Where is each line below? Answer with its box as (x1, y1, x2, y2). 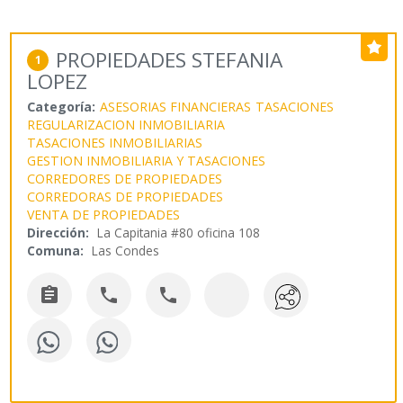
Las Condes (92, 242, 160, 260)
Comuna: (27, 242, 85, 260)
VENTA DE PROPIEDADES (27, 206, 181, 224)
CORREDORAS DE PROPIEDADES (27, 188, 224, 206)
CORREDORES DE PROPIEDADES (27, 170, 223, 188)
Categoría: (27, 98, 96, 116)
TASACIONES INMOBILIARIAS (27, 134, 203, 152)
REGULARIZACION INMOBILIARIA (27, 116, 226, 134)
